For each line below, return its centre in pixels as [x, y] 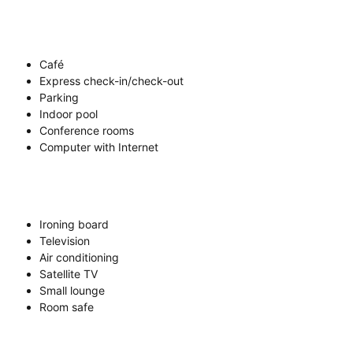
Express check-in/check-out [111, 80]
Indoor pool [69, 113]
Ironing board [74, 224]
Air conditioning [79, 257]
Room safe [67, 307]
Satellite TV [69, 273]
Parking [59, 97]
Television [65, 240]
